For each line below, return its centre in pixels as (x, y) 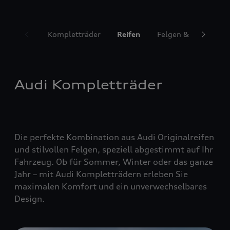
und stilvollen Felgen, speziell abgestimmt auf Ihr (114, 149)
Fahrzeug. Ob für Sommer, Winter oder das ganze (114, 162)
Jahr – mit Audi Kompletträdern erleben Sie (101, 174)
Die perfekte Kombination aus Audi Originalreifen (114, 137)
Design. (30, 199)
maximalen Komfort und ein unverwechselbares (111, 186)
